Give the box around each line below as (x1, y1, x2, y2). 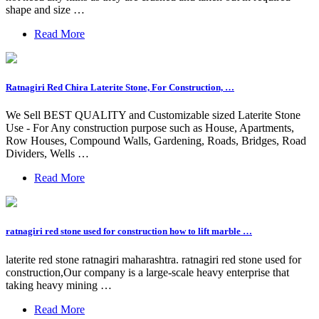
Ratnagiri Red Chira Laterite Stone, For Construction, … (6, 82, 234, 93)
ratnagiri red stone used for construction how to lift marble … (6, 226, 252, 237)
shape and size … (6, 3, 85, 16)
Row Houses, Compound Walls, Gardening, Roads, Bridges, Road (6, 135, 306, 147)
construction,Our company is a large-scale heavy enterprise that (6, 266, 289, 278)
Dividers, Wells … (6, 147, 89, 160)
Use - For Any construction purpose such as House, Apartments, (6, 122, 294, 135)
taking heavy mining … (6, 278, 112, 291)
